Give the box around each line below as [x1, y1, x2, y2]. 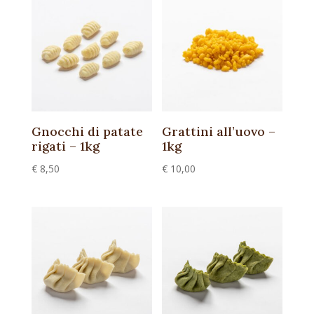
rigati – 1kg [31, 138, 100, 155]
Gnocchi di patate [31, 123, 143, 140]
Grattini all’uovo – [162, 123, 276, 140]
